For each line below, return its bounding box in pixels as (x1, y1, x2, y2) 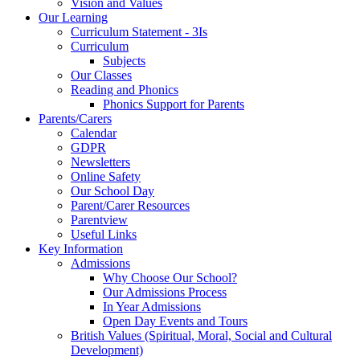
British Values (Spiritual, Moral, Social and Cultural (71, 328, 332, 342)
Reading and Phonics (71, 82, 178, 96)
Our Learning (39, 10, 108, 24)
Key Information (39, 241, 123, 256)
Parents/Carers (39, 111, 112, 125)
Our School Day (71, 183, 154, 198)
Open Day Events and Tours (103, 313, 247, 328)
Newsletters (71, 154, 130, 169)
